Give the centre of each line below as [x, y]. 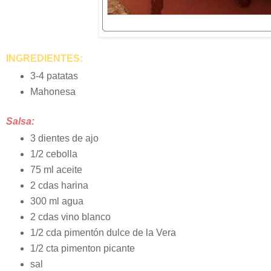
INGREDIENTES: [44, 58]
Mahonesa [53, 91]
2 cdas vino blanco [70, 217]
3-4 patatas [54, 76]
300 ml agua [57, 201]
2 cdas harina [59, 186]
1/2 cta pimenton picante [82, 249]
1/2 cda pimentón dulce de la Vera [103, 233]
